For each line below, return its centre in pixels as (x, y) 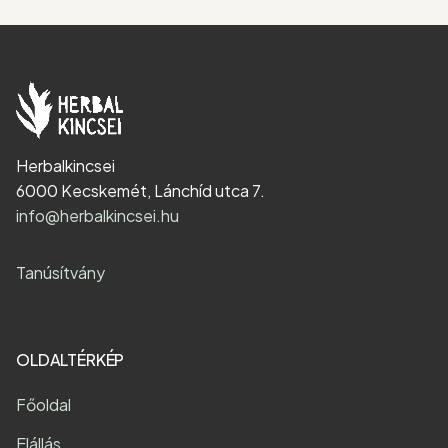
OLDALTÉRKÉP (70, 359)
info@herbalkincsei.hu (97, 215)
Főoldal (43, 404)
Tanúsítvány (60, 272)
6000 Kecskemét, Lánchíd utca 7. (140, 190)
